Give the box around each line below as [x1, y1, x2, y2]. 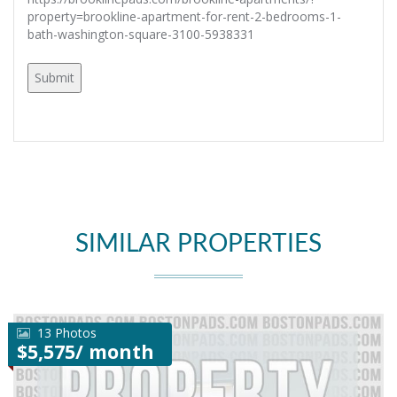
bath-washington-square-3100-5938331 [27, 26, 254, 43]
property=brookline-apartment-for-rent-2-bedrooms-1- [27, 8, 341, 25]
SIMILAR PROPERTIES [75, 231, 322, 256]
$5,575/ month [17, 339, 154, 364]
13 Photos [37, 324, 97, 341]
